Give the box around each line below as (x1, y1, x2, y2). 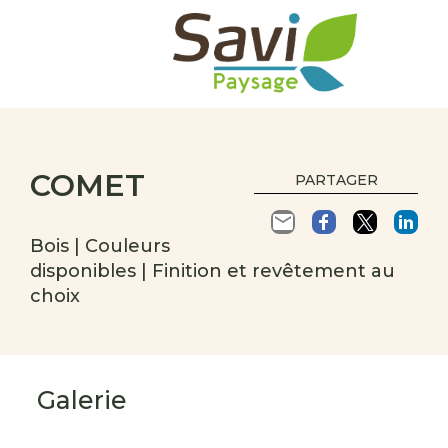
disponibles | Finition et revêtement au (30, 260, 395, 282)
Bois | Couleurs (30, 235, 170, 257)
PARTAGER (294, 171, 378, 189)
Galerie (37, 385, 128, 415)
